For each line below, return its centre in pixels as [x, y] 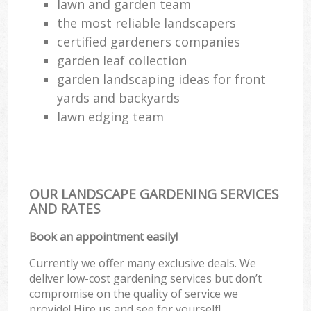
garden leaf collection [122, 60]
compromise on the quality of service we [134, 293]
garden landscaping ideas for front [162, 79]
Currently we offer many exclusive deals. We [143, 263]
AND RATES [65, 208]
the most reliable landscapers [147, 23]
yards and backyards [119, 98]
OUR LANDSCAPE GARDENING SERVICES [154, 194]
